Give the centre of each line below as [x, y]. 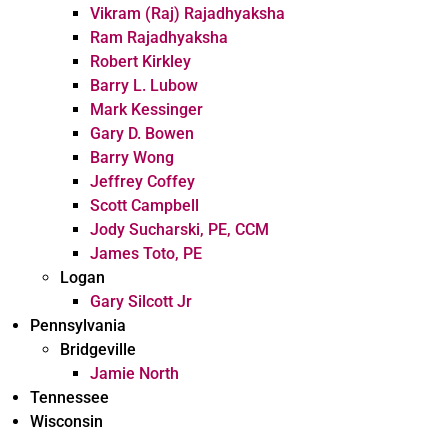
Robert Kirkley [140, 61]
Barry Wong [132, 157]
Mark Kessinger [146, 109]
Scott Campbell [144, 205]
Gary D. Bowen [142, 133]
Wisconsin [66, 421]
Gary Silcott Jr [141, 301]
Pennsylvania [78, 325]
